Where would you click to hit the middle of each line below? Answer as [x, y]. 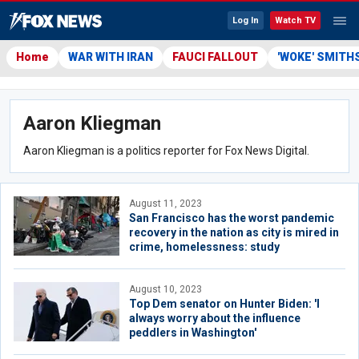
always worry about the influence [215, 318]
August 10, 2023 [165, 289]
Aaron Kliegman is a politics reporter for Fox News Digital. [167, 151]
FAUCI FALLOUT [215, 57]
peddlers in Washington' [193, 333]
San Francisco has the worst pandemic [232, 218]
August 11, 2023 [165, 204]
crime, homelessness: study [204, 247]
